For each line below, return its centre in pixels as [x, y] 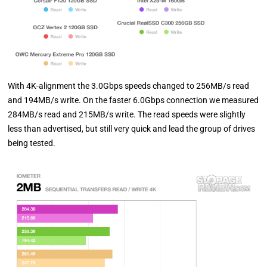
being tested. [32, 143]
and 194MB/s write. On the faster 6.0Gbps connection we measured [133, 100]
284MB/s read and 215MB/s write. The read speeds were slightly [127, 114]
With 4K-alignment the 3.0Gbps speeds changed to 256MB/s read [129, 86]
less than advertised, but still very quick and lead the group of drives [132, 128]
